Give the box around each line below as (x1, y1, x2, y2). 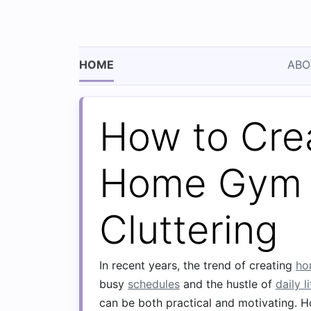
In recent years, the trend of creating (99, 258, 296, 272)
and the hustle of (180, 277, 276, 291)
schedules (128, 277, 180, 291)
